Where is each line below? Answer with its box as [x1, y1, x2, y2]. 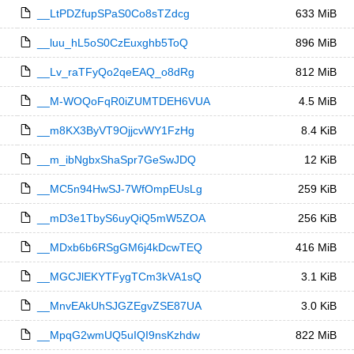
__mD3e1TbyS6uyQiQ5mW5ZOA [36, 212, 205, 224]
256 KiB [297, 212, 337, 224]
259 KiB [297, 183, 337, 195]
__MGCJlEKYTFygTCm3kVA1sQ [36, 270, 201, 283]
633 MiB [295, 7, 337, 20]
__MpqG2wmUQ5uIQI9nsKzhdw [36, 329, 200, 341]
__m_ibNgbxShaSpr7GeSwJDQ [36, 153, 196, 166]
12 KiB [303, 153, 337, 166]
